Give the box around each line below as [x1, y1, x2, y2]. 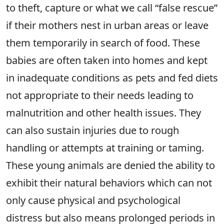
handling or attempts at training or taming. [6, 141, 204, 154]
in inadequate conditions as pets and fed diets [6, 71, 218, 84]
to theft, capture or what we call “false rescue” [6, 1, 217, 14]
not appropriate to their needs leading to [6, 88, 193, 102]
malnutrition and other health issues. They [6, 106, 201, 119]
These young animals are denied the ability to [6, 158, 215, 172]
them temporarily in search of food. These [6, 36, 200, 49]
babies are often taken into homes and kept [6, 53, 207, 67]
